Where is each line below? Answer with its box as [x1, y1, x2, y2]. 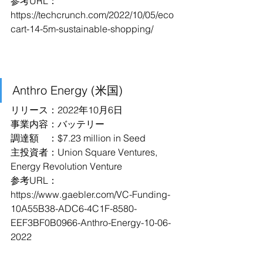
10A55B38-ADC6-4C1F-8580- [11, 203, 137, 214]
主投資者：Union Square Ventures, [11, 146, 160, 158]
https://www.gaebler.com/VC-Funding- [11, 188, 170, 200]
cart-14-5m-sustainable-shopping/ [11, 23, 153, 35]
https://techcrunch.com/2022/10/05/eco [11, 9, 174, 21]
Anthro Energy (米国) [12, 83, 123, 97]
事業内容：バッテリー [11, 118, 104, 130]
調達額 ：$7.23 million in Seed [11, 132, 146, 144]
